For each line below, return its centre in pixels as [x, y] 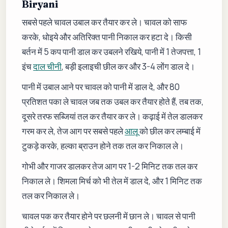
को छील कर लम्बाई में [170, 131]
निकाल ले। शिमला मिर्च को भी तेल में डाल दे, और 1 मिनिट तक [112, 181]
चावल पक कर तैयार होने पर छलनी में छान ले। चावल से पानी [109, 216]
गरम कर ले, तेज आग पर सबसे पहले [74, 131]
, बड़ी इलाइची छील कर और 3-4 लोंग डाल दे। [129, 66]
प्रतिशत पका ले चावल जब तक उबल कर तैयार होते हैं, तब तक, [113, 102]
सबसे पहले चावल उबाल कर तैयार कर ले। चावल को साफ [105, 22]
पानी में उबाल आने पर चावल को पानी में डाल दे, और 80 [101, 87]
